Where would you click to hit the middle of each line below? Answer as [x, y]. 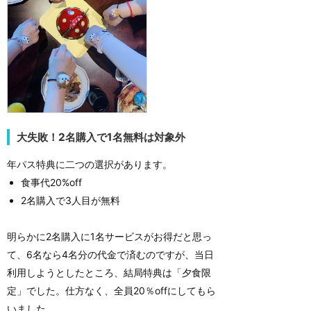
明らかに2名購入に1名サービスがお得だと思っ [109, 237]
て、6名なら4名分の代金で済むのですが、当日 [110, 255]
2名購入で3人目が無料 [70, 201]
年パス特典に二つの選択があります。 [90, 165]
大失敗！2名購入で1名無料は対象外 [101, 137]
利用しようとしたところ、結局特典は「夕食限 [109, 273]
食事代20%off [51, 183]
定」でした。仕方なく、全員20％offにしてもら [111, 291]
